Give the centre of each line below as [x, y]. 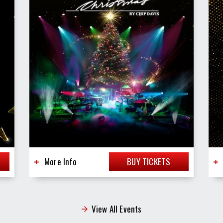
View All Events [116, 209]
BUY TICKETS [149, 161]
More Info [60, 161]
